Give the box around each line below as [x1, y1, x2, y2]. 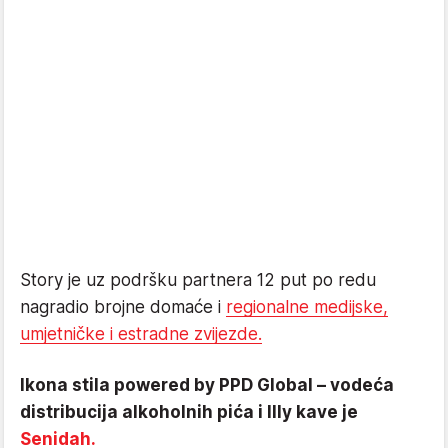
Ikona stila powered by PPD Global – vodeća [20, 375, 394, 396]
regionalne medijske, [226, 297, 388, 318]
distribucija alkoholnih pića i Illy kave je [20, 402, 358, 423]
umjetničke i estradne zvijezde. [20, 324, 262, 345]
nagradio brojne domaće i [20, 297, 226, 318]
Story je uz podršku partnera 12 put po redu [20, 270, 376, 291]
